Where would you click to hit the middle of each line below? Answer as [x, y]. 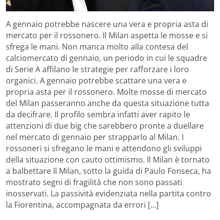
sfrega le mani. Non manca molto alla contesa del [97, 46]
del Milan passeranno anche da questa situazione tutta [108, 103]
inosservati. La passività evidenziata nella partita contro [109, 193]
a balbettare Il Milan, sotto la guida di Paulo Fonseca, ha [109, 171]
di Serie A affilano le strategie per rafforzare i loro [97, 69]
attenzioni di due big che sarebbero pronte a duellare [105, 125]
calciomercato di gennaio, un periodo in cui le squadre [107, 58]
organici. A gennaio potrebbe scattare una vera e [96, 80]
